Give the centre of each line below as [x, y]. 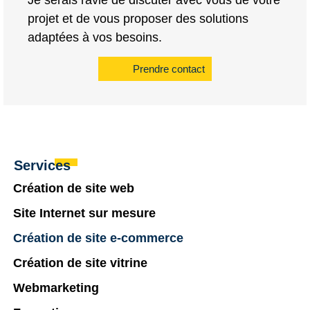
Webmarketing [56, 288]
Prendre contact [169, 69]
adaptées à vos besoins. [95, 38]
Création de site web [74, 189]
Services [42, 166]
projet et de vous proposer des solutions [138, 19]
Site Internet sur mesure [84, 213]
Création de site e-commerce [98, 238]
